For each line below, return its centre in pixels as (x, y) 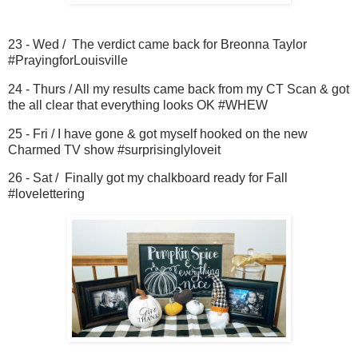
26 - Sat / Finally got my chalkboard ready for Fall (148, 178)
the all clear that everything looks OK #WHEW (138, 105)
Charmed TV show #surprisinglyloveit (114, 149)
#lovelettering (46, 194)
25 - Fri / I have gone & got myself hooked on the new (158, 133)
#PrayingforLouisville (68, 60)
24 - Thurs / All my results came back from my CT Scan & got (179, 89)
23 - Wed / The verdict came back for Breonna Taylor (157, 44)
